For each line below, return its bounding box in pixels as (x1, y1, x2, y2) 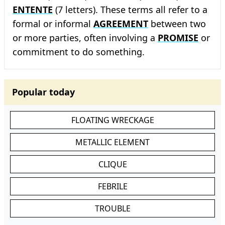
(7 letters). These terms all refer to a (53, 4, 207, 16)
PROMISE (158, 32, 198, 44)
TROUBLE (94, 203, 131, 214)
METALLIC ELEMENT (75, 137, 150, 148)
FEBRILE (97, 181, 128, 192)
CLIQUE (98, 159, 127, 170)
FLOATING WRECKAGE (71, 115, 154, 126)
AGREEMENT (93, 18, 148, 30)
